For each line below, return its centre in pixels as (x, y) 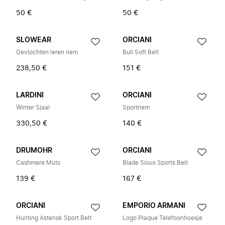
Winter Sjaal (33, 107)
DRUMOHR (34, 151)
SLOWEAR (34, 40)
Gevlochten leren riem (47, 52)
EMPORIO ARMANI (154, 206)
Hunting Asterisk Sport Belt (54, 218)
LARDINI (30, 95)
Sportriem (136, 107)
